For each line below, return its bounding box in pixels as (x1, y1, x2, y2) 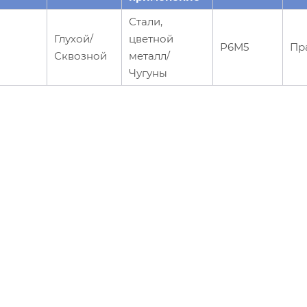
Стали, (129, 14, 162, 28)
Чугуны (129, 66, 167, 79)
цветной (129, 32, 173, 45)
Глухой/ (54, 32, 93, 45)
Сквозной (54, 49, 107, 62)
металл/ (129, 49, 170, 62)
